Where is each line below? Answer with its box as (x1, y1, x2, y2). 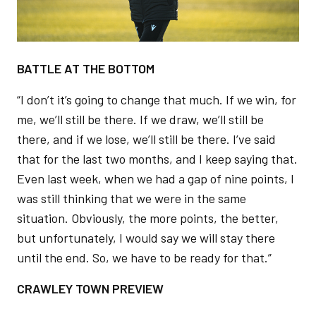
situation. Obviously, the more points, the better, (17, 210, 279, 226)
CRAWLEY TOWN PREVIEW (17, 281, 166, 296)
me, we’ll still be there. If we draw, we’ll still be (17, 111, 264, 127)
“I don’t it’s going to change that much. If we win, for (17, 92, 296, 107)
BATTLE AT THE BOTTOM (17, 61, 157, 76)
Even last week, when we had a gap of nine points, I (17, 171, 294, 186)
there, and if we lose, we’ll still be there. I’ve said (17, 131, 276, 147)
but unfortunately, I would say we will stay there (17, 230, 275, 245)
